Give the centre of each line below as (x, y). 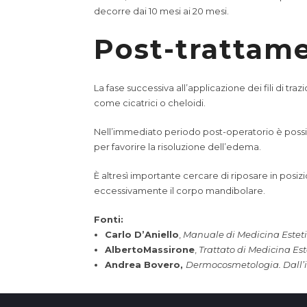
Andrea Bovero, (145, 265)
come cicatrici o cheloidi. (150, 103)
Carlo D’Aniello (142, 234)
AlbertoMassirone (149, 249)
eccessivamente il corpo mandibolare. (180, 191)
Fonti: (109, 219)
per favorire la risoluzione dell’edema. (177, 147)
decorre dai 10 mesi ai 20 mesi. (161, 11)
